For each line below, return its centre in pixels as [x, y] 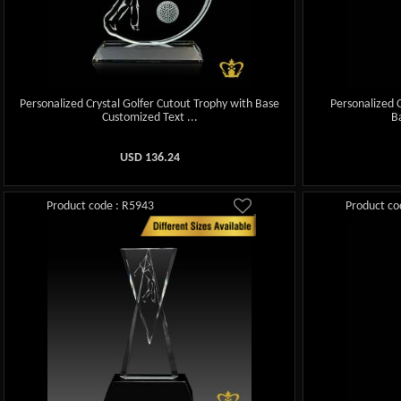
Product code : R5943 [101, 207]
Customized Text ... [149, 118]
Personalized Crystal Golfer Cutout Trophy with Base [150, 105]
